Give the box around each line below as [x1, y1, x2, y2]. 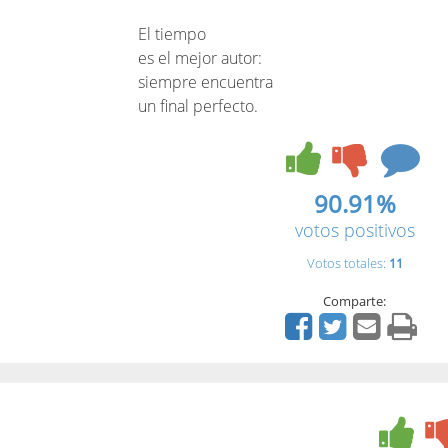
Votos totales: [306, 254, 389, 272]
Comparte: [323, 292, 387, 310]
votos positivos [294, 218, 415, 242]
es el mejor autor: [138, 47, 262, 69]
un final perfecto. [138, 95, 258, 117]
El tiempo [138, 23, 206, 45]
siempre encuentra [138, 71, 273, 93]
